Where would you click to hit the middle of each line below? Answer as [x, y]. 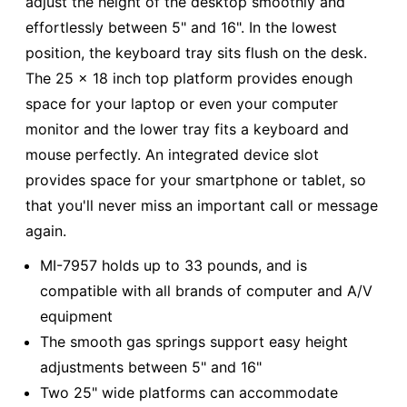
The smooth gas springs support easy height [194, 341]
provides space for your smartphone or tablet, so [196, 180]
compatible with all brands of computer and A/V [206, 290]
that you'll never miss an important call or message [202, 206]
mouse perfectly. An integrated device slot [172, 155]
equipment [76, 316]
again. [46, 231]
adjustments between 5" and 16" [151, 367]
